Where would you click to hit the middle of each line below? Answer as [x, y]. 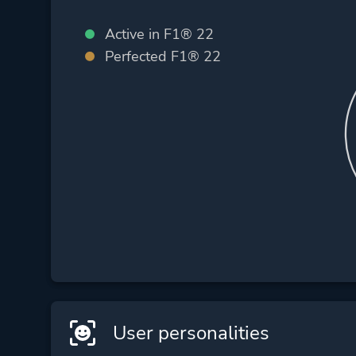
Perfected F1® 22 [163, 56]
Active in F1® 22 [159, 34]
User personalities [188, 333]
